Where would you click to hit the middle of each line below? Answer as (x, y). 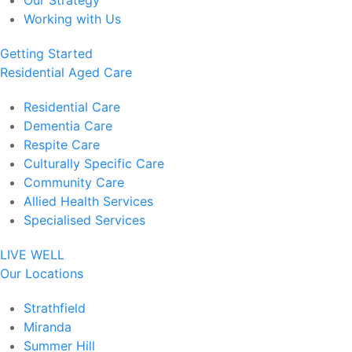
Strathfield (55, 308)
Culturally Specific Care (94, 163)
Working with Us (72, 19)
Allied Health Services (88, 201)
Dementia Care (68, 126)
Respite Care (62, 145)
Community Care (74, 182)
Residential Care (72, 107)
